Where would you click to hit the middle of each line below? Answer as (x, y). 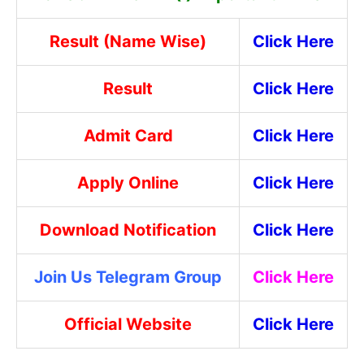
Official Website (128, 324)
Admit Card (128, 136)
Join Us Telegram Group (128, 277)
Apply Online (128, 183)
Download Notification (128, 230)
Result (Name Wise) (128, 41)
